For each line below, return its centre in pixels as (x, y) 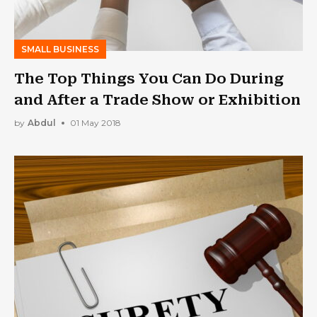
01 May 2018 (96, 123)
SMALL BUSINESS (60, 49)
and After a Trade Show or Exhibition (157, 99)
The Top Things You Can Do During (149, 78)
